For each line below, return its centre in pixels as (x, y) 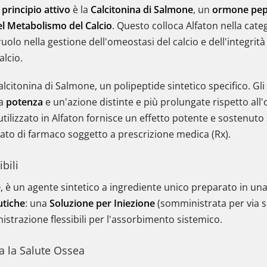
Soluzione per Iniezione (102, 203)
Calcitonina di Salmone (142, 10)
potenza (24, 102)
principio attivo (36, 10)
